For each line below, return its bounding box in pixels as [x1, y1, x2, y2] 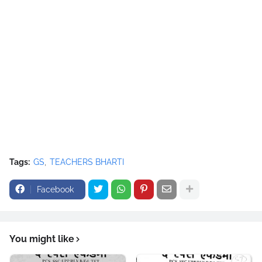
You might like [9, 233, 74, 244]
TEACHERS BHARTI [50, 157, 124, 167]
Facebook [37, 184, 74, 194]
